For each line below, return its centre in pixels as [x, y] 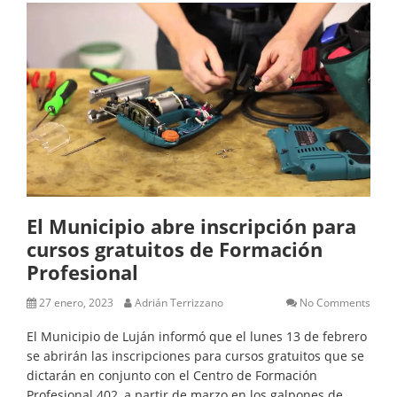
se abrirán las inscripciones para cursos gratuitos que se [195, 355]
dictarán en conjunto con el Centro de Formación [172, 375]
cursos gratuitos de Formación [175, 249]
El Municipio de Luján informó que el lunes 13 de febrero [197, 336]
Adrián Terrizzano [179, 302]
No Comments [335, 302]
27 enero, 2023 [76, 302]
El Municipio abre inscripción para [191, 226]
